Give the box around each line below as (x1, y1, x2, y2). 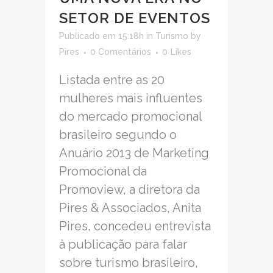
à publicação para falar (59, 237, 187, 252)
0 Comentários (90, 47, 151, 57)
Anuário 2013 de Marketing (59, 146, 209, 161)
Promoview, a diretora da (59, 182, 200, 197)
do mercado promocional (59, 109, 202, 124)
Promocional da (59, 164, 147, 179)
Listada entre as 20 (59, 73, 165, 88)
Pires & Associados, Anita (59, 200, 201, 216)
